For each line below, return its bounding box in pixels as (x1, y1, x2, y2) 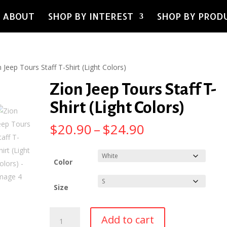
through (144, 155, 194, 173)
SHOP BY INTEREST (48, 10, 134, 22)
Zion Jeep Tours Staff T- (50, 80, 217, 98)
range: (144, 131, 183, 149)
